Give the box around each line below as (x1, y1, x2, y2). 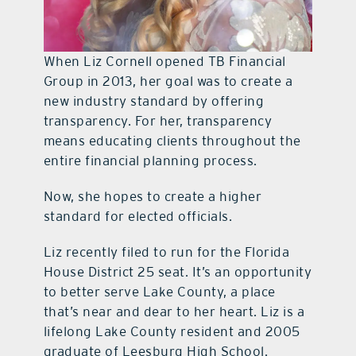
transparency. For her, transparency (43, 113, 273, 130)
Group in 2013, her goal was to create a (43, 73, 293, 90)
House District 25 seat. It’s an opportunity (43, 264, 312, 281)
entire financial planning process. (43, 153, 257, 169)
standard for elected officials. (43, 208, 233, 225)
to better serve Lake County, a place (43, 284, 276, 300)
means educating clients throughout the (43, 133, 301, 149)
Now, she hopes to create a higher (43, 188, 262, 205)
